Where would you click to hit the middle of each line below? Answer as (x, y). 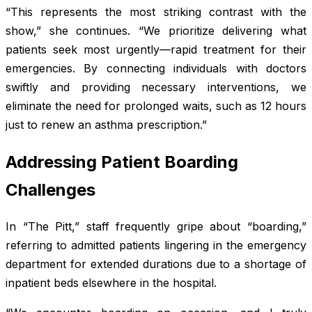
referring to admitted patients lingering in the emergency (156, 245)
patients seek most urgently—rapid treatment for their (156, 49)
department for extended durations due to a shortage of (156, 264)
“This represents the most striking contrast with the (156, 11)
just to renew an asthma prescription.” (106, 124)
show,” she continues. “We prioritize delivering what (156, 30)
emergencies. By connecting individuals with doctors (156, 68)
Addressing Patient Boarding (122, 162)
